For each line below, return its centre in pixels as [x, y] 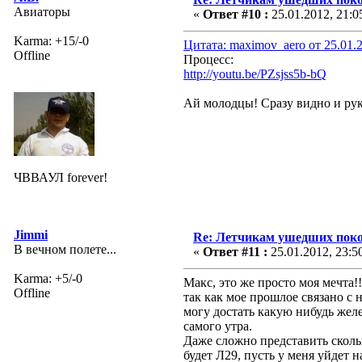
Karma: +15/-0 [51, 40]
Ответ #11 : [235, 251]
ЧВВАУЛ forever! [61, 177]
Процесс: [208, 59]
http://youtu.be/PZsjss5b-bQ [255, 74]
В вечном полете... [65, 249]
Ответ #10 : [236, 14]
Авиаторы [42, 11]
